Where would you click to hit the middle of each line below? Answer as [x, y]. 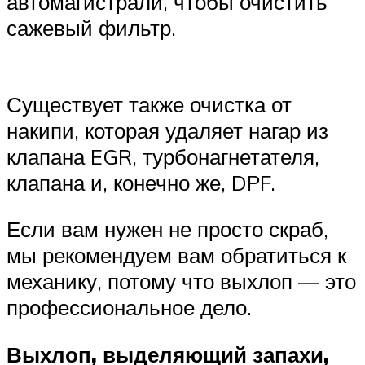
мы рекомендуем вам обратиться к [176, 255]
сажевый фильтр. [91, 28]
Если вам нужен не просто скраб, [167, 229]
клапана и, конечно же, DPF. [141, 182]
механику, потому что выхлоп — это [181, 281]
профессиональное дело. [129, 308]
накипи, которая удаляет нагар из [167, 130]
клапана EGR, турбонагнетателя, [163, 156]
